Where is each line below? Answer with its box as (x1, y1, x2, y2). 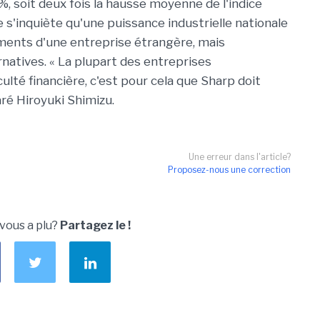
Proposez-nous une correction (168, 164, 291, 175)
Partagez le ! (60, 219, 131, 232)
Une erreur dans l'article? (189, 151, 291, 162)
